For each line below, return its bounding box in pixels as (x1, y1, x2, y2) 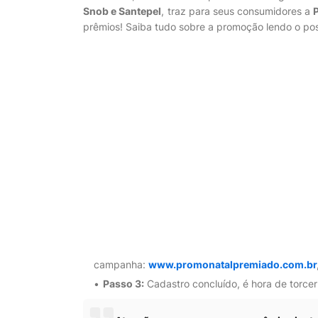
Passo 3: (103, 278, 144, 290)
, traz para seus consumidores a (161, 5, 314, 17)
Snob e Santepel (83, 5, 162, 17)
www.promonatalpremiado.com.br (148, 258, 317, 270)
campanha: (94, 258, 148, 270)
